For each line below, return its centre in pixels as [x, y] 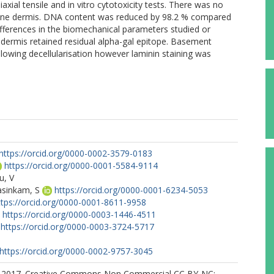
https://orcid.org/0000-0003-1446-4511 [79, 214]
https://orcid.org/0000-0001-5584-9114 [81, 165]
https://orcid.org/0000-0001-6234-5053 [131, 190]
